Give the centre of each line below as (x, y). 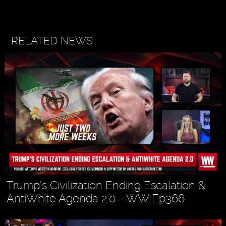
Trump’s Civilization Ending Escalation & (106, 185)
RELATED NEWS (52, 41)
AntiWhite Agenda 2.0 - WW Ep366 (96, 199)
